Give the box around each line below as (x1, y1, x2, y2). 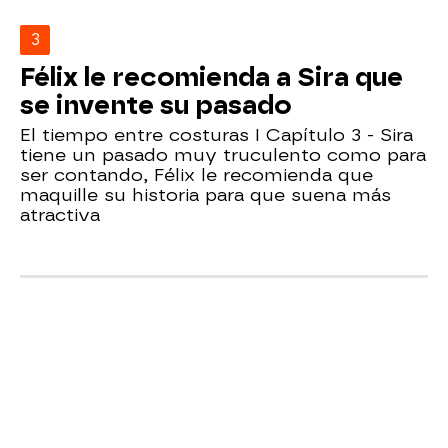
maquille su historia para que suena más (20, 183, 391, 205)
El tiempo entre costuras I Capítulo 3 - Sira (20, 123, 413, 145)
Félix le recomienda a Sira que (20, 61, 403, 92)
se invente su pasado (20, 89, 291, 120)
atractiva (20, 203, 100, 225)
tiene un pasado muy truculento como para (20, 143, 426, 165)
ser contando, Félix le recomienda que (20, 163, 373, 185)
